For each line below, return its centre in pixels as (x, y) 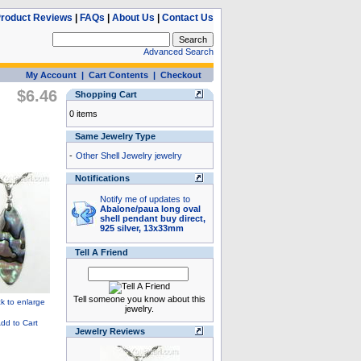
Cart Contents (118, 75)
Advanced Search (178, 52)
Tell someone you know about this (139, 299)
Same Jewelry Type (115, 136)
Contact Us (187, 18)
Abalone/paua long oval (150, 209)
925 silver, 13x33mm (141, 228)
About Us (133, 18)
